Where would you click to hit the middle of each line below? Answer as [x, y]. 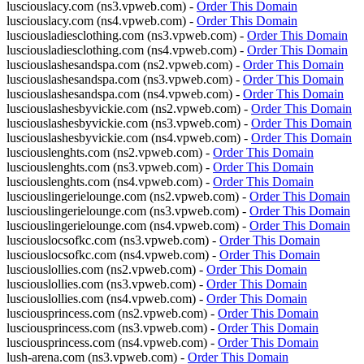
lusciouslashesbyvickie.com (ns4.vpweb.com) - [129, 138]
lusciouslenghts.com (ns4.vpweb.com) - [110, 182]
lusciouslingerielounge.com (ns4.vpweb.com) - [128, 225]
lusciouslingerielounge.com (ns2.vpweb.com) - [128, 196]
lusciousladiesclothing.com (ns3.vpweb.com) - [127, 35]
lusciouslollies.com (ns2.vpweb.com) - [106, 269]
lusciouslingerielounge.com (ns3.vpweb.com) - [128, 211]
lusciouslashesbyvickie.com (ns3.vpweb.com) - [129, 123]
